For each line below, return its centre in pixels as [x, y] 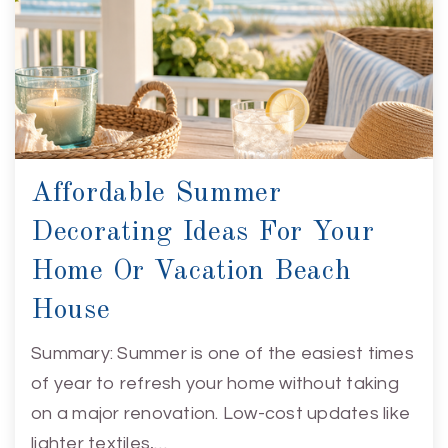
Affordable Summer [156, 193]
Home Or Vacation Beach [191, 271]
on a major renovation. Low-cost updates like [220, 413]
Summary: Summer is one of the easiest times [222, 353]
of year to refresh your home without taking [215, 383]
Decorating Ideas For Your [203, 232]
